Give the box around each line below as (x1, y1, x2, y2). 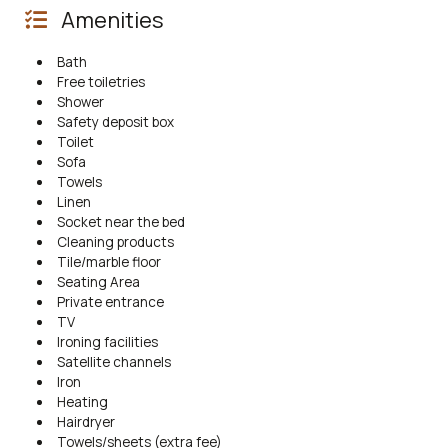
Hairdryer (56, 412, 115, 431)
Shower (56, 92, 104, 111)
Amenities (57, 4, 164, 35)
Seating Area (56, 272, 140, 291)
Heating (56, 392, 108, 411)
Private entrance (56, 292, 164, 311)
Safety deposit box (56, 112, 174, 131)
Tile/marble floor (56, 252, 161, 271)
